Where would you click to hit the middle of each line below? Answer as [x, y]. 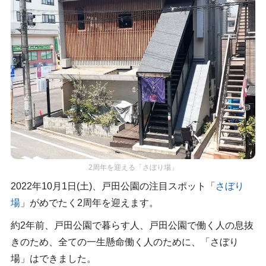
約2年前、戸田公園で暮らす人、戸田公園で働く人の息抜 [132, 225]
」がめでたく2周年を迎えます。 [89, 202]
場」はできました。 [53, 258]
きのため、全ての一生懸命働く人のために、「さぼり [124, 242]
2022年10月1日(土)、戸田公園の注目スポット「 [113, 186]
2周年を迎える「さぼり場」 [133, 167]
